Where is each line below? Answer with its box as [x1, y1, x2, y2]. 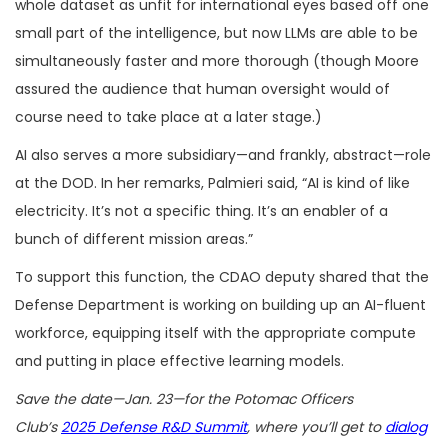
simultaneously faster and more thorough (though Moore [15, 50, 419, 71]
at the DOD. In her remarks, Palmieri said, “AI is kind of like [15, 172, 410, 193]
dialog [385, 416, 427, 437]
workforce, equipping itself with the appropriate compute [15, 322, 416, 343]
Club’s [15, 416, 61, 437]
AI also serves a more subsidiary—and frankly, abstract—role [15, 144, 431, 165]
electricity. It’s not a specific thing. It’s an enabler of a [15, 200, 388, 221]
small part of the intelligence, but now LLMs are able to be [15, 22, 418, 43]
